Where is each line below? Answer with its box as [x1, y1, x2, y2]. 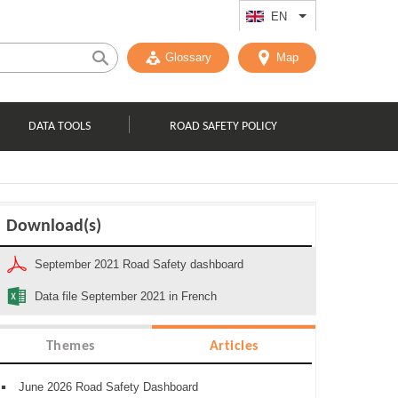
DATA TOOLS [28, 119, 92, 133]
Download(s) [6, 218, 101, 235]
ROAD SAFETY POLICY [169, 119, 277, 133]
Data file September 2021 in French [35, 290, 217, 303]
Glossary [165, 51, 211, 64]
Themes [45, 339, 95, 354]
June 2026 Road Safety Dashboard [19, 380, 198, 394]
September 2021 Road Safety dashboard [35, 258, 243, 271]
